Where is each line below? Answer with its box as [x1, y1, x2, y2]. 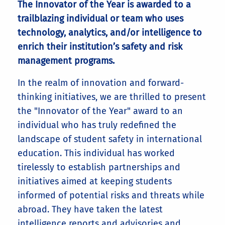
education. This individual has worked [18, 148, 175, 159]
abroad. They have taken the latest [18, 204, 163, 215]
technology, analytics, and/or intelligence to [18, 27, 202, 38]
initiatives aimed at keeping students [18, 176, 172, 187]
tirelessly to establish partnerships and [18, 162, 180, 173]
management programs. [18, 55, 115, 66]
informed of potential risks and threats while [18, 190, 204, 201]
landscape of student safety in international [18, 134, 202, 145]
